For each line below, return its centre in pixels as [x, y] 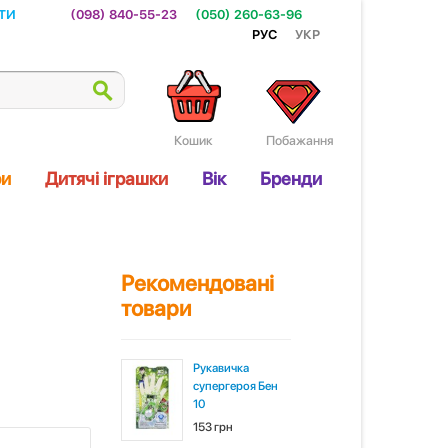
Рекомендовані [197, 283]
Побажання [300, 140]
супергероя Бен [235, 386]
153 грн [213, 427]
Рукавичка [221, 368]
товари [156, 308]
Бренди [291, 178]
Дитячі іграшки [106, 178]
